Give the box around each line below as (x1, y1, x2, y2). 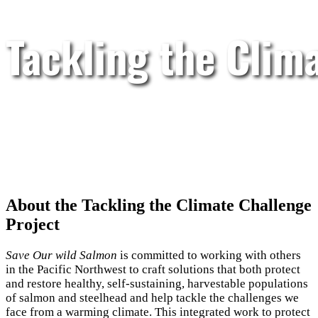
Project (6, 214, 60, 234)
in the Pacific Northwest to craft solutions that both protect (6, 262, 300, 276)
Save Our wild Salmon (6, 248, 117, 262)
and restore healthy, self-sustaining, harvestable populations (6, 276, 308, 290)
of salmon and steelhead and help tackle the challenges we (6, 290, 299, 305)
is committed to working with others (117, 248, 301, 262)
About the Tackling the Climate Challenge (6, 195, 312, 214)
